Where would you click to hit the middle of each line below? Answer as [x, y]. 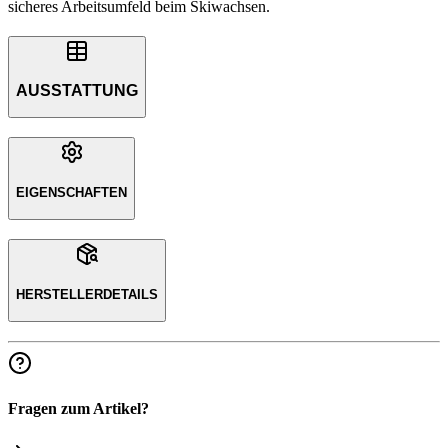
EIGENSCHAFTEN [71, 192]
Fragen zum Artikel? [78, 409]
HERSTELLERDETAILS [87, 294]
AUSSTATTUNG [77, 90]
